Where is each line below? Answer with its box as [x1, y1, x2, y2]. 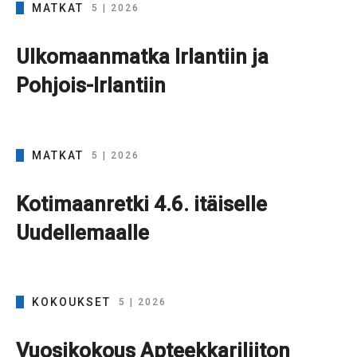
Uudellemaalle [16, 220, 149, 245]
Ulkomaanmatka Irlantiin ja [16, 45, 269, 69]
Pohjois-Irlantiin [16, 73, 166, 98]
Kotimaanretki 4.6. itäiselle [16, 191, 267, 216]
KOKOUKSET [32, 295, 111, 308]
